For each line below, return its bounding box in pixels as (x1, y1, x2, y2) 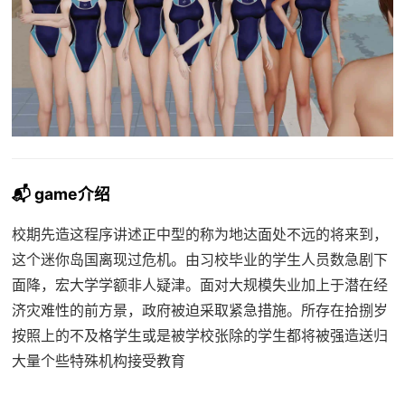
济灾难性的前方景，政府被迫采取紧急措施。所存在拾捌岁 (11, 301, 388, 320)
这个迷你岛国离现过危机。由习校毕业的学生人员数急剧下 (11, 250, 388, 269)
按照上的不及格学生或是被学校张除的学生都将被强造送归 (11, 326, 388, 345)
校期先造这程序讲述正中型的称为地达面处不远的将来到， (11, 225, 388, 244)
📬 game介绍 (11, 184, 110, 204)
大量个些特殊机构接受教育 (11, 352, 185, 371)
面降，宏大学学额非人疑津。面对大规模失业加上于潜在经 (11, 276, 388, 295)
